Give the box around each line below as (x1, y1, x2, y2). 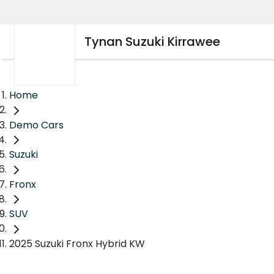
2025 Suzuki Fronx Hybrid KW (9, 237, 145, 251)
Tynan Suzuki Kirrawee (84, 33, 220, 50)
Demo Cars (9, 117, 64, 132)
